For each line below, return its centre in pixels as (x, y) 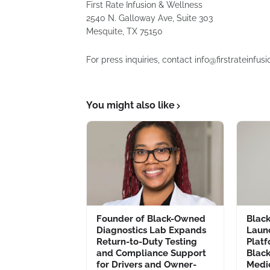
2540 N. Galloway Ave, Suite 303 (149, 18)
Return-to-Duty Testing (147, 242)
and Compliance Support (151, 253)
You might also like (130, 105)
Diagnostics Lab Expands (151, 230)
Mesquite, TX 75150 (124, 31)
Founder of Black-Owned (151, 219)
